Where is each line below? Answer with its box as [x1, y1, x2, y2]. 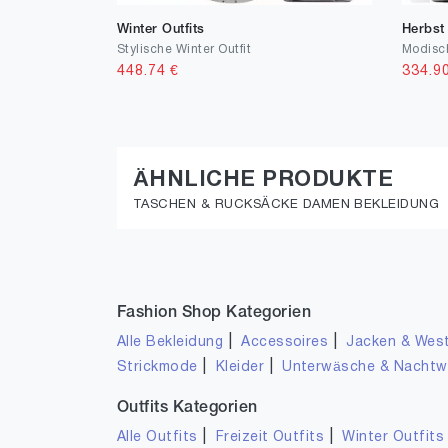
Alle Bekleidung [117, 336, 224, 349]
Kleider [215, 361, 265, 374]
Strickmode [117, 361, 198, 374]
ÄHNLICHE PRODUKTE [133, 170, 394, 190]
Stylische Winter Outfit [117, 44, 252, 55]
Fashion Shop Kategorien [117, 306, 312, 320]
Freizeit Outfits [215, 431, 325, 444]
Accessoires [241, 336, 329, 349]
